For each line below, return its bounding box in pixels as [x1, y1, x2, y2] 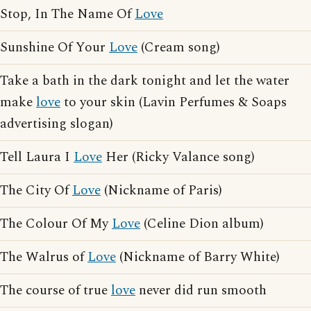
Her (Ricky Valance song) [102, 147, 255, 168]
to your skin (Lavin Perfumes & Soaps [60, 92, 287, 113]
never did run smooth [135, 280, 267, 301]
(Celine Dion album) [140, 214, 264, 235]
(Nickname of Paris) [101, 180, 222, 201]
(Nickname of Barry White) [116, 247, 280, 268]
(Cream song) [137, 37, 220, 58]
